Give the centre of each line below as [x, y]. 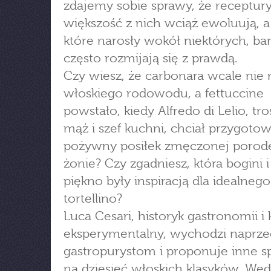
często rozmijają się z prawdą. [151, 58]
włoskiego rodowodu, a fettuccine [164, 93]
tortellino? [93, 198]
